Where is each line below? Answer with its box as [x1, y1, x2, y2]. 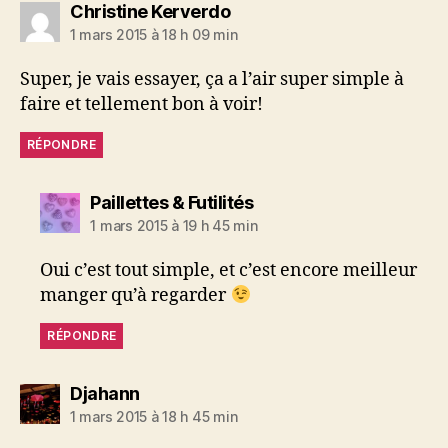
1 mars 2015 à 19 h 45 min [90, 216, 258, 234]
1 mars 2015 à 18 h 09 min [70, 25, 238, 43]
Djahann [70, 382, 140, 404]
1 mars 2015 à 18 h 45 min [70, 407, 238, 425]
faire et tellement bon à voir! [20, 92, 263, 116]
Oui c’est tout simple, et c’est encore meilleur [40, 258, 418, 282]
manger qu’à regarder [40, 283, 231, 307]
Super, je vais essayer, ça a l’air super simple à [20, 67, 404, 91]
